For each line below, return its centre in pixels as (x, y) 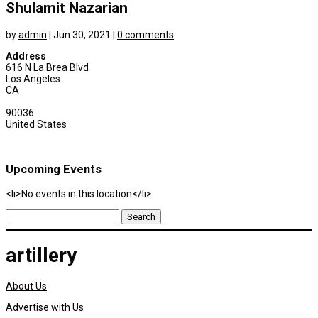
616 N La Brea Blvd (47, 67)
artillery (41, 256)
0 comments (146, 34)
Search (21, 214)
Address (26, 56)
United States (36, 124)
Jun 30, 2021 (82, 34)
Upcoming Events (54, 170)
